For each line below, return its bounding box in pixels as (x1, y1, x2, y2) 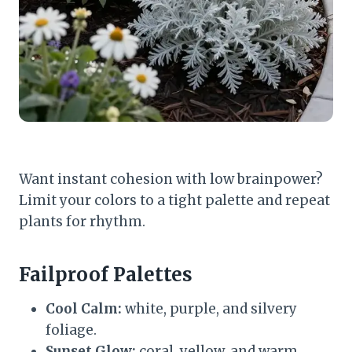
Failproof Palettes (19, 262, 192, 287)
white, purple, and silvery (122, 299, 297, 317)
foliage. (46, 321, 97, 339)
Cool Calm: (46, 299, 122, 317)
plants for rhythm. (19, 212, 145, 230)
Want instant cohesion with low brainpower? (19, 170, 323, 188)
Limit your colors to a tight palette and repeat (19, 191, 330, 209)
